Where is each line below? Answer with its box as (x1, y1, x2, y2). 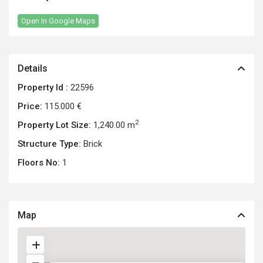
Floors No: (18, 157, 60, 168)
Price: (18, 101, 43, 112)
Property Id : (18, 82, 69, 93)
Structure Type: (18, 139, 82, 150)
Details (18, 63, 48, 75)
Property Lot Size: (18, 120, 92, 131)
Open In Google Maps (21, 16, 96, 26)
